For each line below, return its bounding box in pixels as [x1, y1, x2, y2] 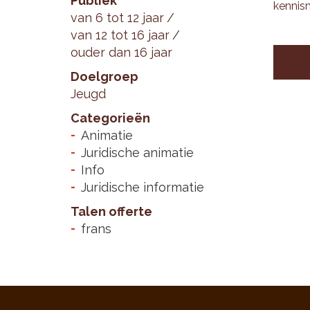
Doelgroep [71, 69, 138, 84]
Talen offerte [71, 204, 152, 219]
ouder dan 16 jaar [71, 45, 172, 60]
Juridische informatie [81, 180, 204, 194]
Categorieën [71, 111, 150, 125]
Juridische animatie [81, 145, 194, 160]
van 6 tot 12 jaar [71, 10, 164, 25]
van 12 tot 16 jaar [71, 28, 170, 42]
